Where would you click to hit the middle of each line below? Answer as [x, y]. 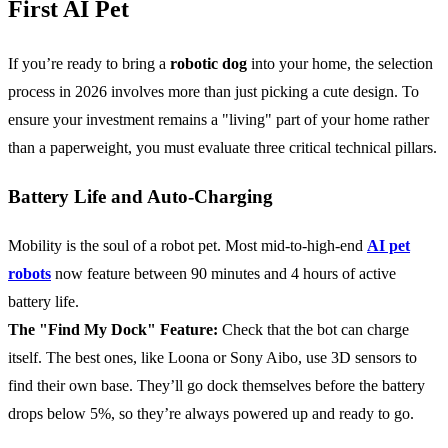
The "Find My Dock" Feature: [115, 329]
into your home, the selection [340, 64]
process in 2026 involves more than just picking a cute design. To [213, 92]
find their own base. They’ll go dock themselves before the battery [216, 385]
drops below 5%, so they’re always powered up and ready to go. [211, 413]
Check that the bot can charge [315, 329]
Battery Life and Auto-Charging [140, 196]
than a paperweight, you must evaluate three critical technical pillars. [222, 148]
